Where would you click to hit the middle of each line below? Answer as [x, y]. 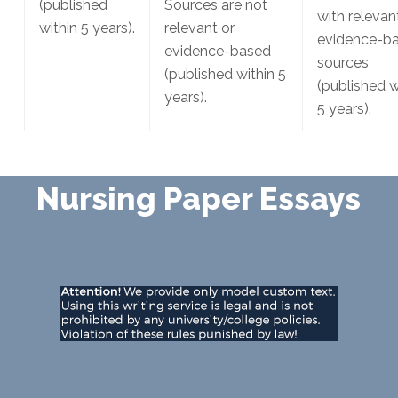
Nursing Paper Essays [199, 199]
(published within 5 [225, 75]
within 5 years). [87, 28]
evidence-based [217, 52]
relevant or [199, 28]
